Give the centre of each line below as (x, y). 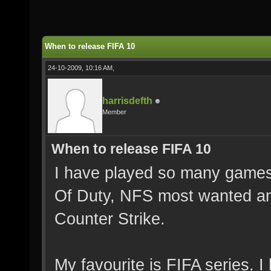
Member (114, 112)
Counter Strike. (110, 219)
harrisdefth (127, 101)
